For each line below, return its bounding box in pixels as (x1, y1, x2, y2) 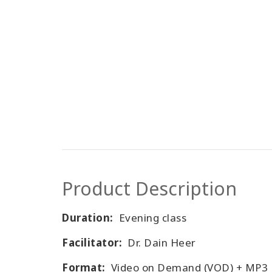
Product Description (62, 176, 237, 201)
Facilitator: (62, 236, 122, 250)
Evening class (113, 211, 189, 225)
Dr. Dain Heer (122, 236, 196, 250)
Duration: (62, 211, 114, 225)
